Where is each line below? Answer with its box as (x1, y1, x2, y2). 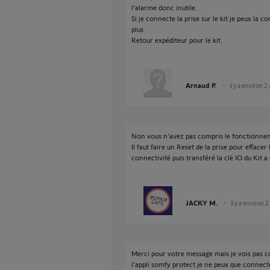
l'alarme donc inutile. (131, 3, 197, 11)
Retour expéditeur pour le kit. (131, 36, 222, 44)
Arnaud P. (186, 81, 216, 89)
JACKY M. (186, 198, 218, 207)
